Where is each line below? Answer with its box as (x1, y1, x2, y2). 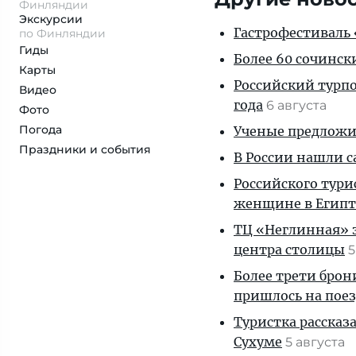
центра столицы (234, 242, 345, 257)
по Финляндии (19, 26, 106, 41)
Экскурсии (19, 12, 83, 26)
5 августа (285, 335, 348, 350)
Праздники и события (19, 142, 151, 157)
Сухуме (234, 334, 282, 350)
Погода (19, 122, 62, 137)
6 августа (266, 98, 330, 113)
